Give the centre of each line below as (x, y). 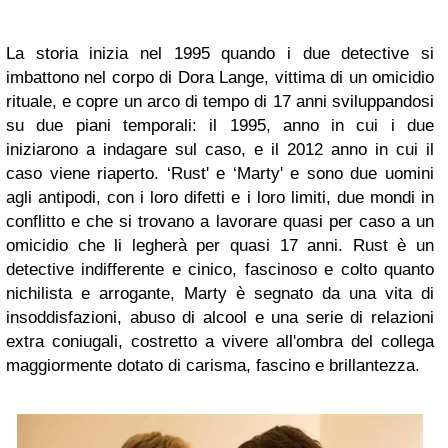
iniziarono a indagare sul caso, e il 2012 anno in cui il (220, 150)
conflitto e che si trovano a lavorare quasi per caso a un (220, 222)
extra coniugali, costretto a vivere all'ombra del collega (220, 342)
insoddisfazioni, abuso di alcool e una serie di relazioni (220, 318)
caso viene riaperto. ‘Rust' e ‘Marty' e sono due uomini (220, 174)
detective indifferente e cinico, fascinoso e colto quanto (220, 270)
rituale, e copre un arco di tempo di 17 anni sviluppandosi (220, 102)
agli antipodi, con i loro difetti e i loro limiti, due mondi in (220, 198)
